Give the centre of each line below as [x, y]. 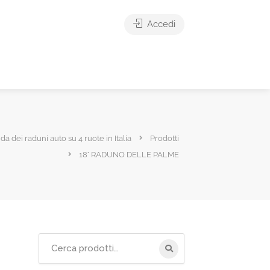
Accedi [160, 24]
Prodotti [165, 138]
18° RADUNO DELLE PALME [129, 154]
